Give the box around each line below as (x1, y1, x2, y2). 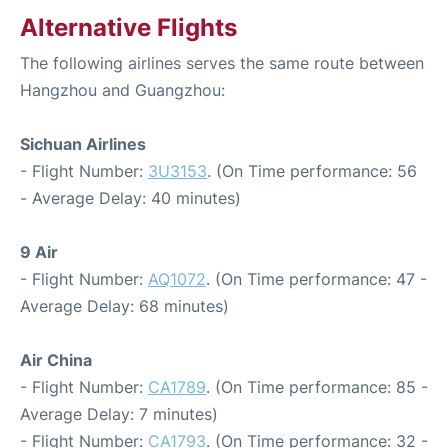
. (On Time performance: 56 (207, 161, 417, 182)
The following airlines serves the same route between (20, 53, 424, 74)
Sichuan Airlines (20, 134, 146, 155)
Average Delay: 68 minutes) (20, 296, 229, 317)
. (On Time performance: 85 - (206, 377, 428, 398)
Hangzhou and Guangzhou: (20, 80, 225, 101)
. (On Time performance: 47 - (206, 269, 427, 290)
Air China (20, 350, 92, 371)
